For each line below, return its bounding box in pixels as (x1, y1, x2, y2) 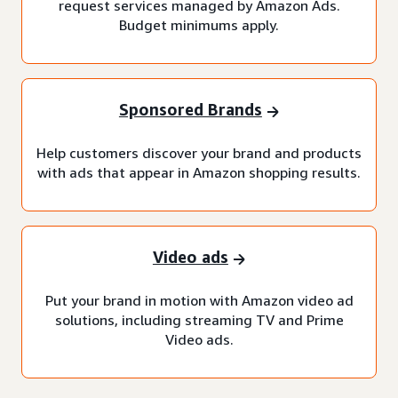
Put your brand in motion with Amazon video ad (44, 291, 354, 309)
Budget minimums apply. (119, 15, 279, 34)
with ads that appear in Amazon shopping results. (37, 163, 361, 181)
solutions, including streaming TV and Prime (54, 310, 344, 329)
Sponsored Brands (118, 99, 262, 120)
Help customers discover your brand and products (36, 143, 362, 162)
